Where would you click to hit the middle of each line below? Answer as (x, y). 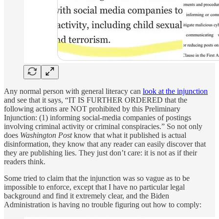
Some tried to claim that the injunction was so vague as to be (97, 178)
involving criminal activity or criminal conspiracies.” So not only (103, 127)
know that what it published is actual (129, 135)
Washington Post (46, 135)
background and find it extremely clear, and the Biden (87, 196)
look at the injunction (175, 91)
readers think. (25, 162)
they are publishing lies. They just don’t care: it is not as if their (100, 153)
